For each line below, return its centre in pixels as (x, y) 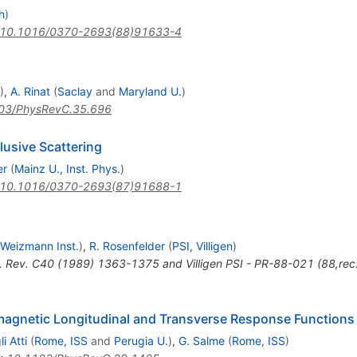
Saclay (75, 91)
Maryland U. (150, 91)
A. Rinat (30, 91)
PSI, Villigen (202, 245)
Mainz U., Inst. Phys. (67, 168)
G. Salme (201, 340)
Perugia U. (141, 340)
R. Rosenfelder (127, 245)
